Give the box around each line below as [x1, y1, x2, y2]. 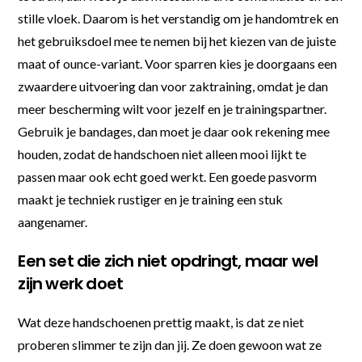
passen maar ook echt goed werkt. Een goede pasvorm [18, 168, 318, 184]
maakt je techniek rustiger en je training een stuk [18, 191, 284, 207]
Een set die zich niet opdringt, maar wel [18, 249, 318, 272]
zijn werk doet [18, 271, 124, 295]
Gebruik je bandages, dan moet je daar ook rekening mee [18, 123, 330, 139]
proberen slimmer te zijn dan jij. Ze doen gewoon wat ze [18, 336, 322, 352]
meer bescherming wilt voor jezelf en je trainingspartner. [18, 100, 327, 116]
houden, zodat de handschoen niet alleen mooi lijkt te [18, 145, 307, 162]
